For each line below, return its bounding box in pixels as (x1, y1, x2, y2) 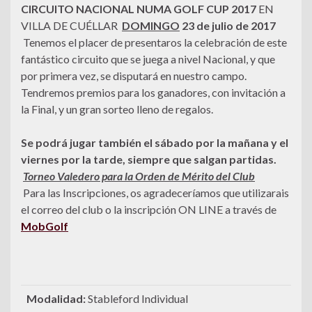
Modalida (26, 292, 76, 306)
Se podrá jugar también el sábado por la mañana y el (21, 136, 288, 150)
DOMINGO (122, 19, 180, 33)
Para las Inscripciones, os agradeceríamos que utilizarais (21, 186, 289, 200)
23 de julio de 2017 (180, 19, 276, 33)
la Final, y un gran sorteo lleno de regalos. (21, 102, 215, 116)
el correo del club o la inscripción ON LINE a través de (21, 203, 279, 217)
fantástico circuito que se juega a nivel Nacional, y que (21, 52, 275, 66)
